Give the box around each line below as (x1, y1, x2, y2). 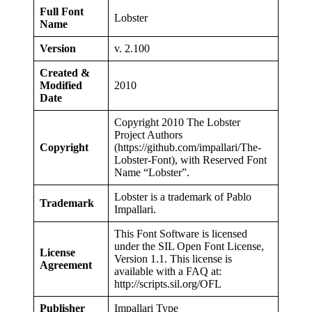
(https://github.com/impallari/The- (114, 141, 261, 154)
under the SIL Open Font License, (114, 240, 264, 253)
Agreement (40, 259, 92, 272)
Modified (40, 79, 82, 92)
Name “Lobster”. (114, 166, 189, 179)
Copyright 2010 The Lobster (114, 116, 240, 129)
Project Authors (114, 129, 182, 141)
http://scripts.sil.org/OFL (114, 278, 221, 290)
